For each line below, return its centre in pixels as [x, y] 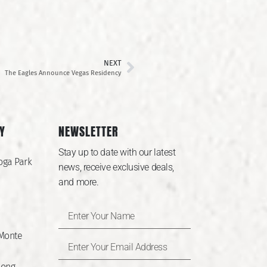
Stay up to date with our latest [117, 152]
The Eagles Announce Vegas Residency [63, 73]
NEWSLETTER [89, 131]
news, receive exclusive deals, [116, 167]
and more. [79, 182]
